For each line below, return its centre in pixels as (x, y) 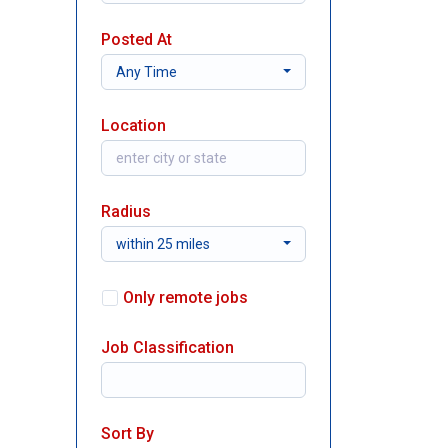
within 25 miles (163, 244)
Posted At (136, 39)
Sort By (127, 433)
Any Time (146, 72)
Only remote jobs (185, 297)
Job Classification (167, 347)
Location (133, 125)
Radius (126, 211)
